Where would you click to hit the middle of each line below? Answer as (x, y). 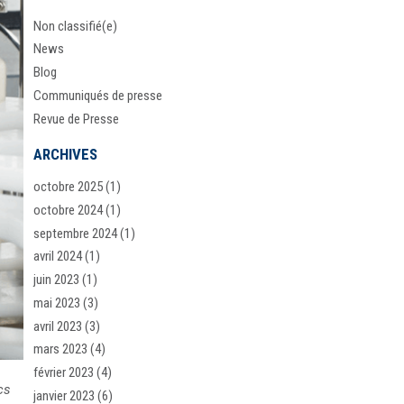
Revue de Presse (77, 119)
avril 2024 (58, 257)
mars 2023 (61, 349)
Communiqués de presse (98, 95)
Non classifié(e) (76, 26)
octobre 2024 (69, 210)
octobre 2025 (69, 187)
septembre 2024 (76, 233)
